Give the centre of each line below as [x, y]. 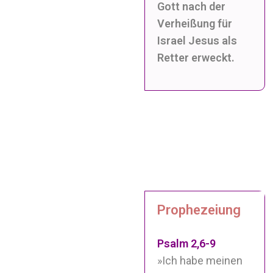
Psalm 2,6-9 [187, 243]
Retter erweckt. [196, 57]
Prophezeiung [199, 210]
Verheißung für [195, 23]
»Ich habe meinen [200, 260]
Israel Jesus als [197, 40]
